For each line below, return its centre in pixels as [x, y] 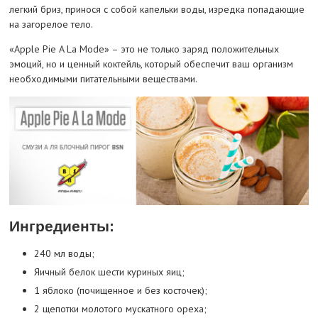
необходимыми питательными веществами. [103, 79]
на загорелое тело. [51, 24]
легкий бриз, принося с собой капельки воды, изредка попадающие [157, 10]
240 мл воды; [64, 254]
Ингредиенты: [61, 226]
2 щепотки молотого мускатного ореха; [120, 309]
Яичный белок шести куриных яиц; [109, 272]
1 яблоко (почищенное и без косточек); [120, 291]
